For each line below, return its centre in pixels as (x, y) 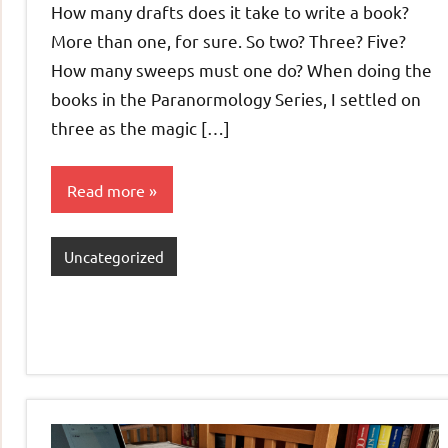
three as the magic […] (140, 128)
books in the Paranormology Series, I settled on (236, 99)
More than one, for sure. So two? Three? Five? (228, 41)
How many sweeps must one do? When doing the (241, 70)
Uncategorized (113, 256)
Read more (106, 189)
